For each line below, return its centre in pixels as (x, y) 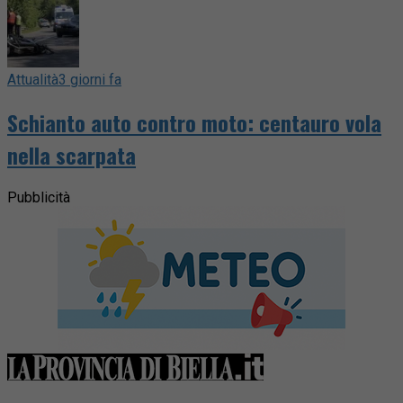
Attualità (33, 80)
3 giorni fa (90, 80)
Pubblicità (39, 197)
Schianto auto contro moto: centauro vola (194, 122)
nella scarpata (72, 154)
